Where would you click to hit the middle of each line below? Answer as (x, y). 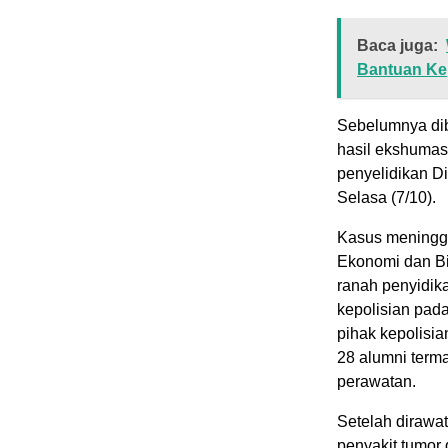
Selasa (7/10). (386, 197)
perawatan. (376, 381)
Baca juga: (397, 45)
